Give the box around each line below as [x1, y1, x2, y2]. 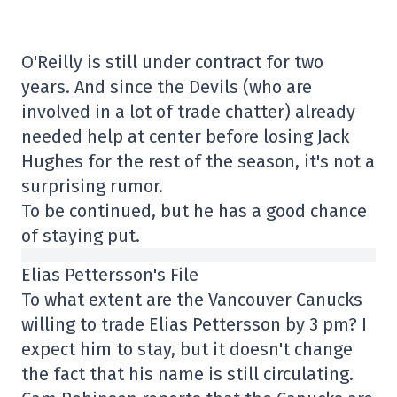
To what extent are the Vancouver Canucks [21, 289, 362, 311]
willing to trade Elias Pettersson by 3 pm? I [21, 314, 367, 336]
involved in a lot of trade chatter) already [21, 101, 355, 123]
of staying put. [21, 225, 140, 247]
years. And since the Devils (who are [21, 76, 312, 98]
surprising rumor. [21, 175, 163, 198]
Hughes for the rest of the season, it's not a [21, 151, 375, 173]
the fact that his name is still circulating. [21, 363, 354, 385]
